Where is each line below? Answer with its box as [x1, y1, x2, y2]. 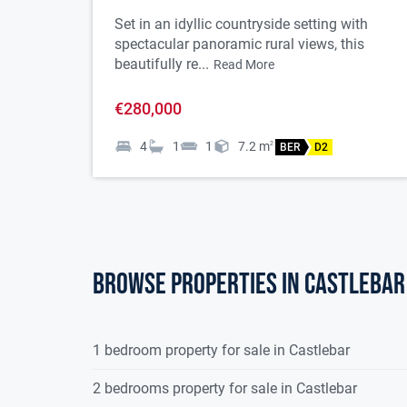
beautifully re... [114, 55, 209, 74]
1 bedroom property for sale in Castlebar [93, 342, 350, 360]
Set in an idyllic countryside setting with [114, 15, 368, 34]
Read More [213, 57, 274, 73]
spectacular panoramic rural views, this [114, 35, 364, 54]
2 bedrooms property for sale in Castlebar [93, 380, 357, 398]
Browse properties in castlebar [93, 267, 405, 303]
